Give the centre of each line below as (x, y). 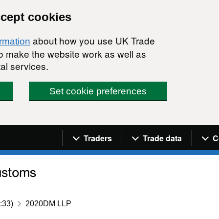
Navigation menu (105, 132)
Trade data (162, 138)
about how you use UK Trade (93, 40)
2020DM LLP (49, 203)
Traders (98, 138)
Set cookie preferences (98, 91)
